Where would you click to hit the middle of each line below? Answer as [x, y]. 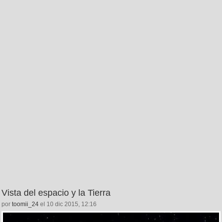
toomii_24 [25, 204]
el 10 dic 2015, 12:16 [68, 204]
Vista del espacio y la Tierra [56, 193]
